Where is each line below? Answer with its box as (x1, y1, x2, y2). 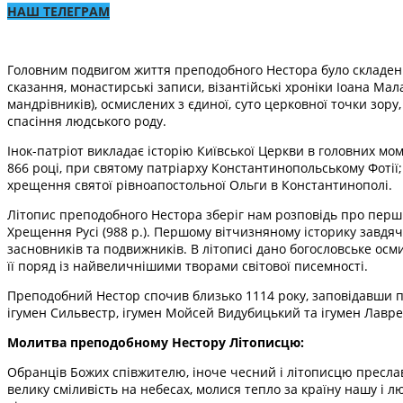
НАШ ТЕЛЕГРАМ (7, 2, 110, 20)
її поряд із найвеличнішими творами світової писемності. (7, 256, 368, 274)
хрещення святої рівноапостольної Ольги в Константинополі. (7, 175, 392, 193)
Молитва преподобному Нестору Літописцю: (7, 333, 304, 351)
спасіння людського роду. (7, 112, 166, 130)
